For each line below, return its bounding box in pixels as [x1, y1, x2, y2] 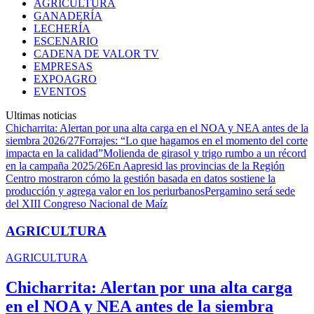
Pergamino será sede [205, 185, 295, 197]
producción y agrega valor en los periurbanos [6, 185, 205, 197]
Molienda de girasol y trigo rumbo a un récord [103, 147, 306, 159]
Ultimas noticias [6, 109, 76, 121]
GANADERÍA [34, 10, 102, 22]
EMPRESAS [34, 60, 93, 72]
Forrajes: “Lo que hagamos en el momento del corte [79, 135, 308, 146]
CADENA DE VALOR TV [34, 48, 159, 60]
